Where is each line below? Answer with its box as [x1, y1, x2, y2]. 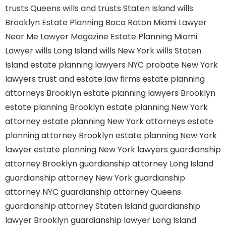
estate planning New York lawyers [34, 144, 168, 155]
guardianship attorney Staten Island [5, 200, 147, 212]
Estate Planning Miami [110, 31, 197, 42]
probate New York [146, 59, 218, 71]
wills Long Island [35, 45, 97, 56]
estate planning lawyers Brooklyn [83, 87, 215, 99]
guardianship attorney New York [5, 172, 132, 184]
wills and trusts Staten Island [63, 3, 175, 14]
